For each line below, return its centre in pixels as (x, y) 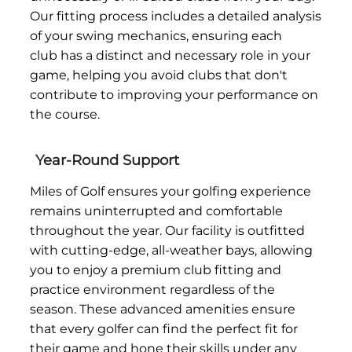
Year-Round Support (107, 160)
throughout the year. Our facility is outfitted (168, 230)
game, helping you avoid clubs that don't (159, 75)
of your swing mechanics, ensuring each (156, 35)
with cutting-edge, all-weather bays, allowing (172, 250)
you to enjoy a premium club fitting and (156, 269)
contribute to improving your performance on (174, 94)
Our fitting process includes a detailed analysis (176, 16)
